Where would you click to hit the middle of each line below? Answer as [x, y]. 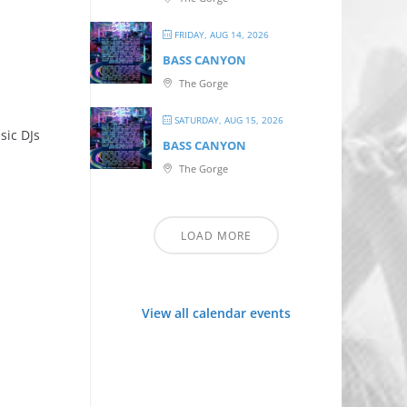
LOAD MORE [216, 236]
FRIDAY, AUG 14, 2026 [221, 35]
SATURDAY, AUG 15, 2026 [228, 120]
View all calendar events [216, 313]
